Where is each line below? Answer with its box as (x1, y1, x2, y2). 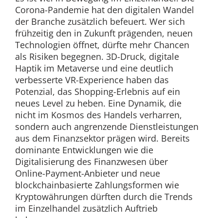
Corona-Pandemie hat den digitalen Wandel (15, 3, 194, 16)
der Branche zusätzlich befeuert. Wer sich (15, 15, 185, 27)
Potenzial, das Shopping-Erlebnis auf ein (15, 85, 180, 97)
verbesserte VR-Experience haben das (15, 73, 169, 86)
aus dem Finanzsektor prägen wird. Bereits (15, 132, 190, 144)
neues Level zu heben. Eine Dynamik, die (15, 97, 182, 109)
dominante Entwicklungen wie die (15, 144, 153, 156)
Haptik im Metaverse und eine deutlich (15, 62, 173, 74)
